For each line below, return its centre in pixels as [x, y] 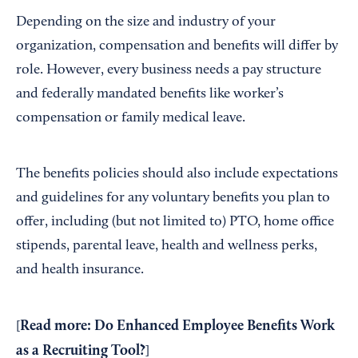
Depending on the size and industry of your [146, 23]
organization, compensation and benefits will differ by [177, 47]
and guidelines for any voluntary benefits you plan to [173, 199]
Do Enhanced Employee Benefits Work [215, 326]
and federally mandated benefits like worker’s [150, 95]
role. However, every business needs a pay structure [169, 71]
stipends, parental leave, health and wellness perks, [167, 247]
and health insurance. [80, 270]
